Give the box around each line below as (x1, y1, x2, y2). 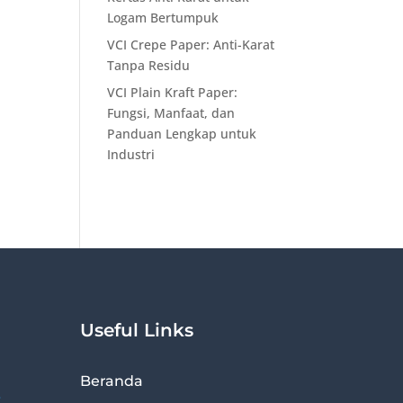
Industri (107, 146, 156, 163)
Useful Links (80, 318, 194, 341)
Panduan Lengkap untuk (107, 125, 257, 142)
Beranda (80, 372, 144, 390)
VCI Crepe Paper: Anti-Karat (107, 36, 275, 53)
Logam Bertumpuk (107, 9, 219, 26)
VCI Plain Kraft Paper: (107, 84, 238, 101)
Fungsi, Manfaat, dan (107, 104, 236, 121)
